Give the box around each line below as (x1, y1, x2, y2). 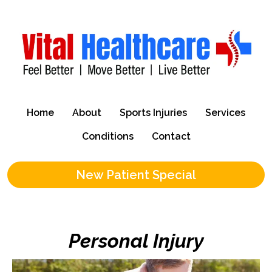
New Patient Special (76, 168, 196, 183)
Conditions (81, 131, 134, 143)
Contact (151, 131, 191, 143)
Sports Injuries (120, 107, 187, 119)
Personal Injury (68, 229, 204, 253)
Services (205, 107, 245, 119)
